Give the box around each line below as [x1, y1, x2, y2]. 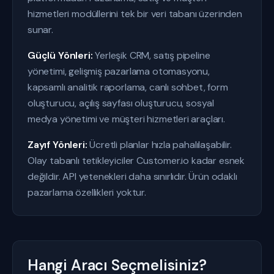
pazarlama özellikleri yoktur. [28, 186, 146, 199]
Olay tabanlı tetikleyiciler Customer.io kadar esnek [28, 154, 245, 167]
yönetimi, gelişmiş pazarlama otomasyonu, [28, 65, 210, 78]
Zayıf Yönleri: [28, 138, 87, 151]
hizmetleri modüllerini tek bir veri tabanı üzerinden [28, 7, 242, 20]
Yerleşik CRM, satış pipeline [92, 49, 210, 62]
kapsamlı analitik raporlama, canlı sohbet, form [28, 81, 228, 94]
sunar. [28, 23, 53, 36]
